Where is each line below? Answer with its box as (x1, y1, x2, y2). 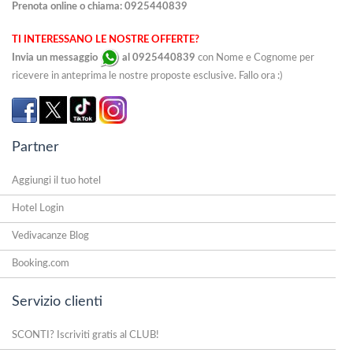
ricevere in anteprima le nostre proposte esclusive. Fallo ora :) (12, 71, 282, 81)
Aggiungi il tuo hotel (12, 176, 101, 186)
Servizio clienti (12, 295, 102, 309)
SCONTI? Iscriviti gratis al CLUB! (12, 330, 159, 340)
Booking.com (12, 258, 69, 269)
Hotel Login (12, 203, 64, 214)
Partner (12, 140, 59, 154)
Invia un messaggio (12, 52, 100, 63)
